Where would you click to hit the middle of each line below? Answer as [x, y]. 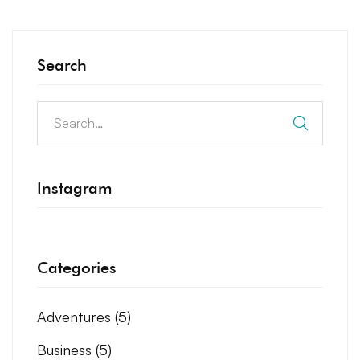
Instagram [75, 188]
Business [66, 349]
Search [62, 65]
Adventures [76, 316]
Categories [77, 267]
